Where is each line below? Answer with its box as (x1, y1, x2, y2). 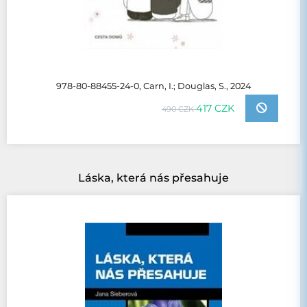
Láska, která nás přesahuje (78, 171, 229, 184)
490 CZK (162, 103, 196, 114)
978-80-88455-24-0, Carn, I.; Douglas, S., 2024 (56, 81, 251, 92)
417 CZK (196, 101, 234, 114)
